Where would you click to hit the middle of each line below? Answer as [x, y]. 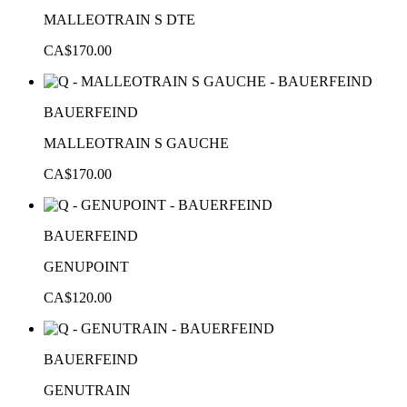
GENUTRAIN [87, 390]
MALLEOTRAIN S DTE [119, 19]
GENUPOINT [86, 266]
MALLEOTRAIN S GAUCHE [136, 143]
